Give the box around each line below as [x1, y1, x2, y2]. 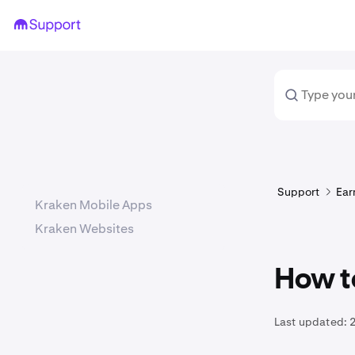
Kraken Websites [35, 220, 134, 237]
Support [277, 185, 320, 199]
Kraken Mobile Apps [35, 197, 152, 213]
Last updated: [274, 315, 347, 329]
